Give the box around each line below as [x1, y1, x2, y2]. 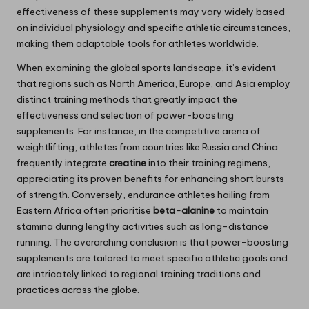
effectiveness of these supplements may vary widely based [17, 6, 285, 19]
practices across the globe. [17, 283, 139, 297]
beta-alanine [153, 204, 215, 217]
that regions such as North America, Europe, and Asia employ [17, 77, 290, 90]
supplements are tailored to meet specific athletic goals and [17, 252, 288, 265]
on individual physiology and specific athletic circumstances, [17, 21, 290, 34]
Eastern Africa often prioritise [17, 204, 153, 217]
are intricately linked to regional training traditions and [17, 268, 261, 281]
